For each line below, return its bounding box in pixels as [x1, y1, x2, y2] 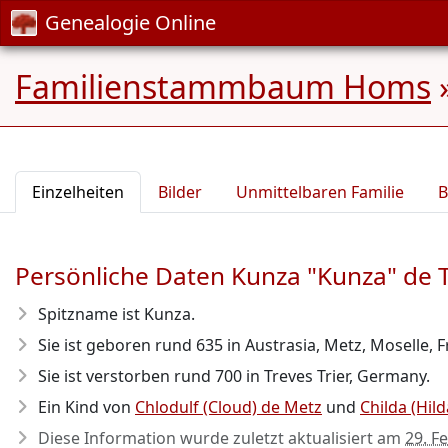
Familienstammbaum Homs [15, 65, 431, 108]
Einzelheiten [32, 181, 124, 203]
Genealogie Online [45, 9, 216, 36]
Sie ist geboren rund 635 [38, 334, 223, 356]
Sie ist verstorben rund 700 [38, 365, 242, 387]
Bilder [158, 181, 202, 203]
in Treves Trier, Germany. [242, 365, 430, 387]
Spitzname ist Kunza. [38, 303, 195, 325]
